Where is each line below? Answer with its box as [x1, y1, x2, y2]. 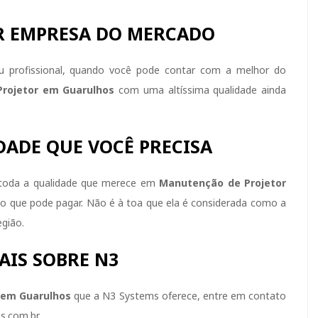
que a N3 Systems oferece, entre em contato [71, 288, 287, 302]
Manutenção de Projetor [159, 175, 287, 190]
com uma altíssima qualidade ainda [114, 82, 287, 97]
